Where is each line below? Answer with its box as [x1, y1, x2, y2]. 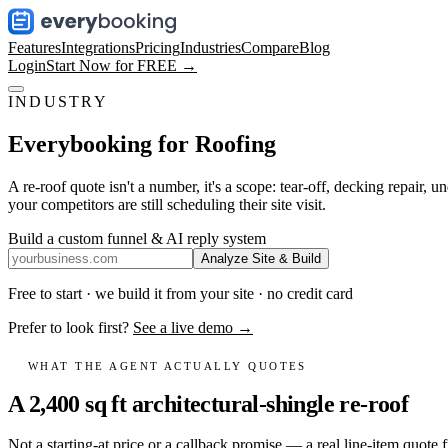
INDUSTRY [8, 93, 108, 110]
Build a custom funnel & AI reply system [8, 229, 266, 247]
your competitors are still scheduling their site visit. [8, 195, 326, 213]
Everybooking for [8, 130, 189, 157]
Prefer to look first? [8, 318, 129, 336]
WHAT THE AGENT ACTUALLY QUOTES [28, 360, 307, 373]
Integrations [61, 39, 135, 56]
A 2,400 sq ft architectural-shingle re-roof [8, 391, 409, 418]
